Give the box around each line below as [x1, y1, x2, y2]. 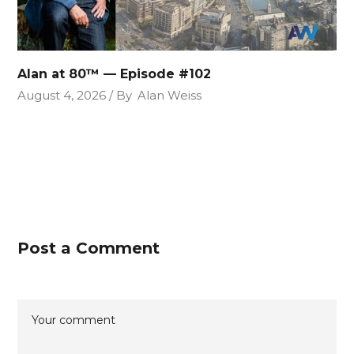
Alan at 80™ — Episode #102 [17, 66, 212, 81]
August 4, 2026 [17, 88, 107, 103]
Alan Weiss [137, 88, 202, 103]
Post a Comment [17, 239, 160, 258]
